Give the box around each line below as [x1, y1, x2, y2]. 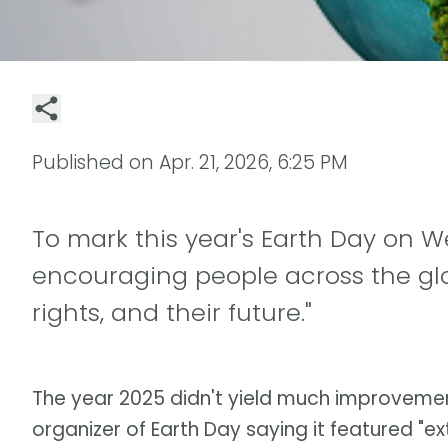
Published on [32, 148, 159, 176]
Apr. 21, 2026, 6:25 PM [159, 148, 348, 176]
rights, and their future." [32, 295, 312, 329]
